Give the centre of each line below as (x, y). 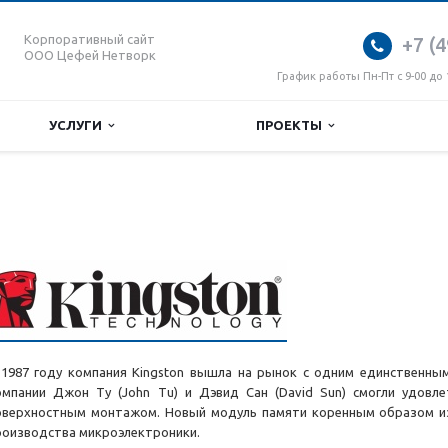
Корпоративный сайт (89, 39)
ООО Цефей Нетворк (90, 55)
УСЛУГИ (78, 125)
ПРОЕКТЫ (292, 125)
